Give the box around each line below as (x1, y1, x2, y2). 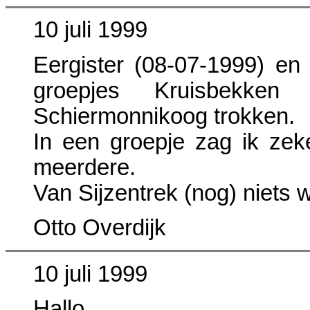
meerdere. (33, 154, 136, 180)
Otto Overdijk (33, 215, 166, 241)
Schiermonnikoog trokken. (33, 103, 295, 129)
